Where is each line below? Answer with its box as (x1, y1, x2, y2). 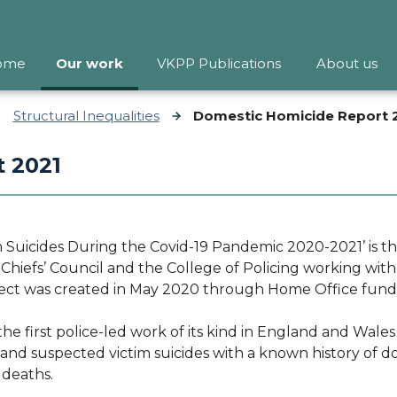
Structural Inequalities (12, 106, 160, 124)
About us (316, 55, 378, 72)
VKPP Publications (157, 55, 281, 72)
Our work (56, 55, 123, 72)
